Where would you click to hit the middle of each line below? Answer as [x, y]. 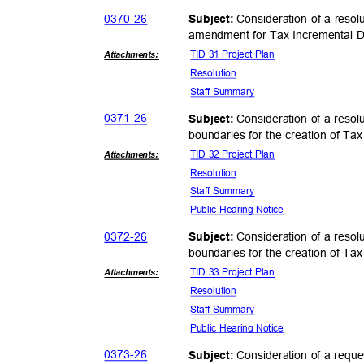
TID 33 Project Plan [235, 272]
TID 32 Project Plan [235, 154]
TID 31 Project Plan [235, 54]
